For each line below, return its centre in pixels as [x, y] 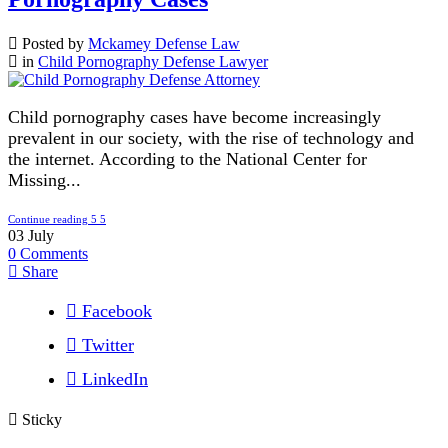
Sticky [40, 419]
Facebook [117, 310]
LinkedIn [115, 378]
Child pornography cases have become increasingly [194, 116]
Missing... [44, 179]
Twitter [108, 344]
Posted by [53, 43]
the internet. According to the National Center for [187, 158]
